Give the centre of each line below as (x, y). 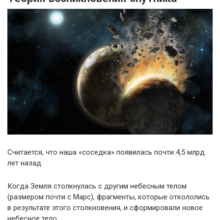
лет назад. (25, 163)
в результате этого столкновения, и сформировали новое (105, 207)
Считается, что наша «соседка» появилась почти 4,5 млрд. (107, 152)
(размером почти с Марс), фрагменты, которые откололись (109, 197)
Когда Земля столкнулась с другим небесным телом (97, 186)
